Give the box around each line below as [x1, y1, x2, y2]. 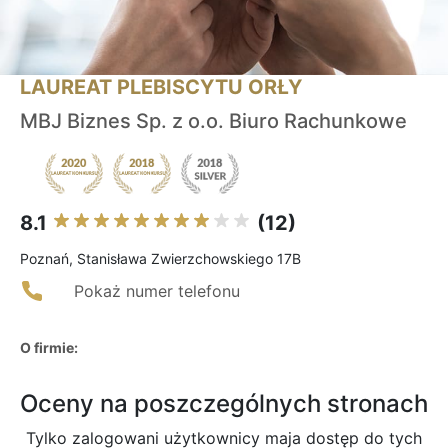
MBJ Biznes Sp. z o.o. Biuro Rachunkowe [20, 109, 407, 134]
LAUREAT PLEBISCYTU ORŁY [20, 75, 302, 100]
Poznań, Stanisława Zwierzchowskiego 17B [20, 250, 301, 268]
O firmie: [20, 339, 78, 357]
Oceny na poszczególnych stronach [20, 389, 428, 419]
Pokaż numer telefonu [74, 281, 240, 302]
